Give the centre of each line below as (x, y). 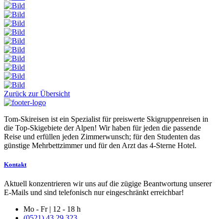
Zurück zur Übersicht (37, 93)
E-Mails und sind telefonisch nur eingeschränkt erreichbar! (94, 193)
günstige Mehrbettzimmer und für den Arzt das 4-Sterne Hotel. (100, 145)
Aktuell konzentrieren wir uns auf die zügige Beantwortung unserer (108, 184)
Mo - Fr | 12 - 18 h (52, 209)
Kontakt (15, 164)
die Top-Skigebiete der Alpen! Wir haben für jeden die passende (102, 128)
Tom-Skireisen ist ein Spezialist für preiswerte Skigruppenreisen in (106, 119)
